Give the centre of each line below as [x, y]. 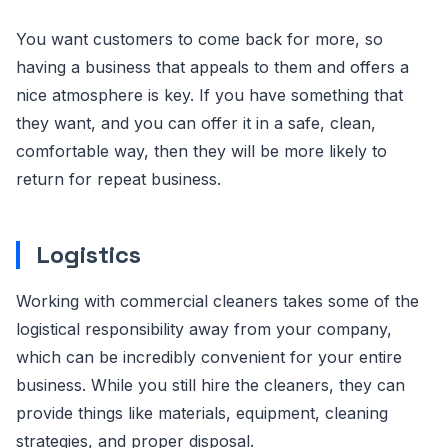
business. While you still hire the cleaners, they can [210, 385]
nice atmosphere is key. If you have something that [209, 95]
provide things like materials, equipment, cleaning [202, 413]
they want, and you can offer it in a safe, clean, [196, 123]
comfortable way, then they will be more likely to [201, 151]
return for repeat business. [118, 179]
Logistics [88, 254]
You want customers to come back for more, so [199, 39]
